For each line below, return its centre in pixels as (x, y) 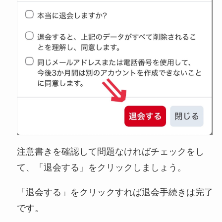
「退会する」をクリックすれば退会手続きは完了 (115, 193)
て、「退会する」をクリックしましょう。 (101, 168)
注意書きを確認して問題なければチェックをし (110, 152)
